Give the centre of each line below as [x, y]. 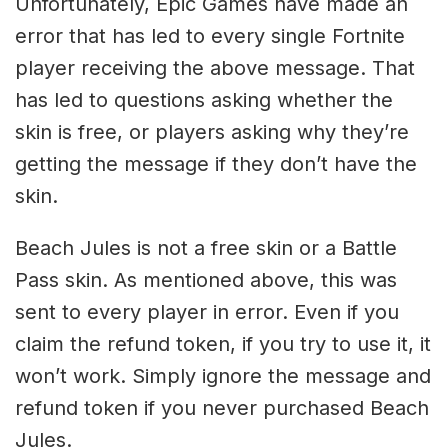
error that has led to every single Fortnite [210, 36]
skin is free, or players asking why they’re [212, 132]
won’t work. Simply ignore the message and [223, 376]
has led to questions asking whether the [204, 100]
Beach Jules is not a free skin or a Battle [206, 248]
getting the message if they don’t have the [216, 164]
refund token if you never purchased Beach [222, 408]
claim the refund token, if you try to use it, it [223, 344]
